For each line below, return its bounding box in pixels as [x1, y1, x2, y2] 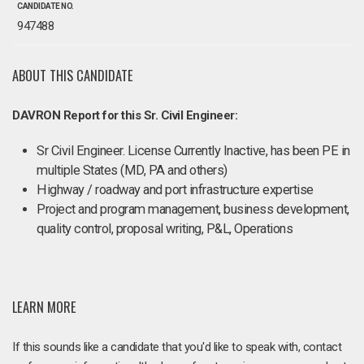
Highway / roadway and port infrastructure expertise [37, 182, 314, 197]
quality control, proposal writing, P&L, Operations [37, 221, 292, 236]
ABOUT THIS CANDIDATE [12, 65, 133, 85]
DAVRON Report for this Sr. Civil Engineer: [12, 108, 237, 123]
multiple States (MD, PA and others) [37, 162, 227, 178]
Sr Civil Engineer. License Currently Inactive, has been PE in [37, 143, 350, 158]
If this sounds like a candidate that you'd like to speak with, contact [12, 339, 341, 354]
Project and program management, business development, [37, 201, 349, 217]
